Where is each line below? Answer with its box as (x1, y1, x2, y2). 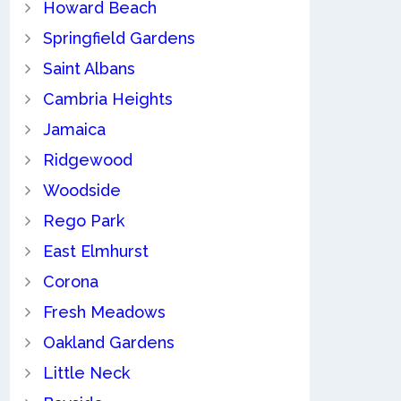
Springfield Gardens (42, 29, 195, 48)
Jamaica (42, 120, 106, 140)
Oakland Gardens (42, 333, 175, 353)
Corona (42, 272, 98, 292)
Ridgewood (42, 150, 132, 170)
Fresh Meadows (42, 303, 166, 322)
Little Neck (42, 363, 130, 383)
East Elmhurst (42, 242, 149, 261)
